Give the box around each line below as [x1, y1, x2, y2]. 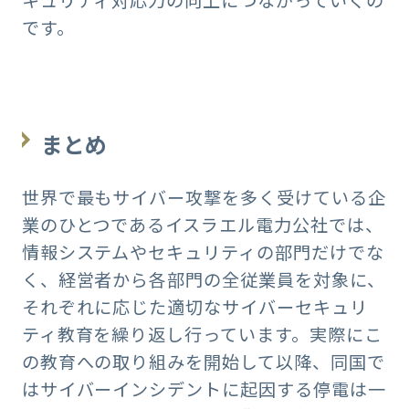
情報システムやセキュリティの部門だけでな [21, 239, 384, 266]
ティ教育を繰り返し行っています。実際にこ [21, 321, 383, 348]
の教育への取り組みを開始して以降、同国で [21, 349, 385, 375]
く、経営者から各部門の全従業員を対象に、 [21, 267, 385, 293]
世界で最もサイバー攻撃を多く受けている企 [21, 184, 386, 211]
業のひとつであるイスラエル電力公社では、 [21, 212, 383, 238]
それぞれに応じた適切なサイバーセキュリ [21, 294, 368, 320]
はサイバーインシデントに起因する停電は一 [21, 376, 386, 403]
